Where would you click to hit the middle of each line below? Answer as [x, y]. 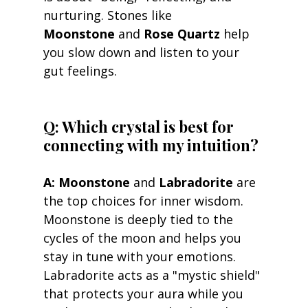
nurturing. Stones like [109, 15]
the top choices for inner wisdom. [145, 200]
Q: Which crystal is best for [140, 126]
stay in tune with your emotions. [141, 256]
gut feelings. [80, 70]
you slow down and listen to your [143, 52]
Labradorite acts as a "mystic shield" [153, 275]
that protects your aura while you [145, 293]
